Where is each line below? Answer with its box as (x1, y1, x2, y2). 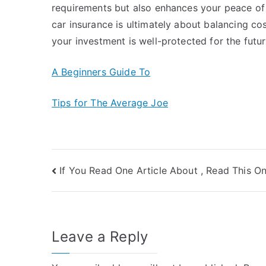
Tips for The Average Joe (52, 97, 168, 109)
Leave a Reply (52, 228, 148, 246)
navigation (51, 186, 146, 209)
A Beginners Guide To (52, 66, 151, 78)
